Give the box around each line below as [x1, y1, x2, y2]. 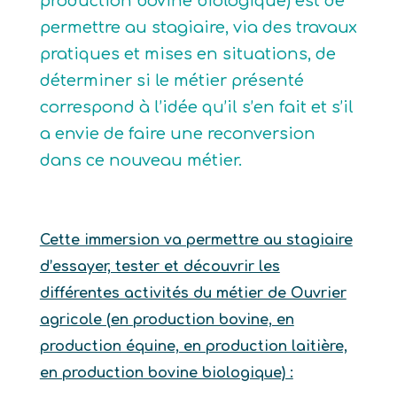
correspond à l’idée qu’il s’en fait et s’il [39, 98, 354, 116]
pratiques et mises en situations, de [39, 45, 336, 63]
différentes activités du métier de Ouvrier [39, 285, 346, 301]
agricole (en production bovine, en [39, 312, 294, 328]
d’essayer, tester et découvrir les [39, 259, 280, 275]
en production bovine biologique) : [39, 365, 293, 381]
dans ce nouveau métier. [39, 152, 242, 169]
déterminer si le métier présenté [39, 72, 304, 90]
